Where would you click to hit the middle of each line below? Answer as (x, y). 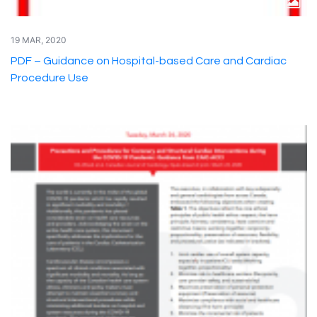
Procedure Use (49, 78)
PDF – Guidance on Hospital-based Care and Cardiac (148, 61)
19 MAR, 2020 (38, 40)
